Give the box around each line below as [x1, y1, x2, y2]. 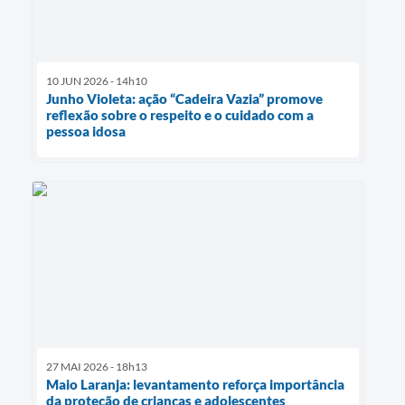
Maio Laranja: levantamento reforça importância [46, 376, 344, 393]
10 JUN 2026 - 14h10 [46, 73, 147, 88]
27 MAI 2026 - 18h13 [46, 360, 147, 374]
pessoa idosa [46, 122, 126, 139]
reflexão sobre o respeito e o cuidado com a [46, 106, 314, 123]
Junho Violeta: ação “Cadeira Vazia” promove [46, 89, 323, 107]
